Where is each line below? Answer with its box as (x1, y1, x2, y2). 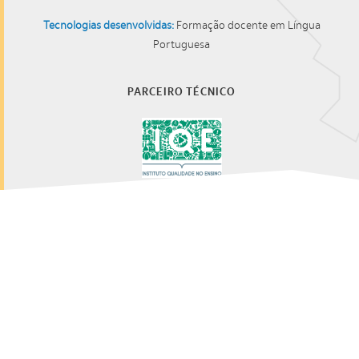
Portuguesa (153, 38, 210, 51)
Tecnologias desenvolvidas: (42, 18, 176, 32)
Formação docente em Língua (175, 18, 321, 32)
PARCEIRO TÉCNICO (127, 85, 236, 99)
